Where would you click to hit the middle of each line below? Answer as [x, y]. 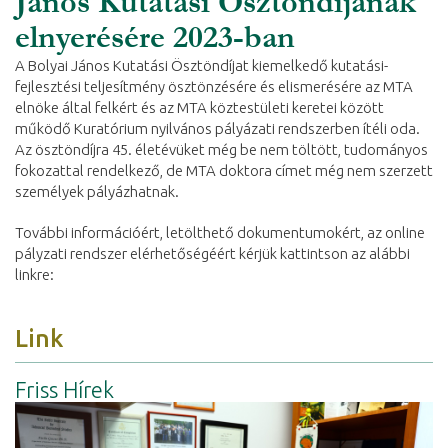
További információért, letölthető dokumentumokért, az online [220, 232]
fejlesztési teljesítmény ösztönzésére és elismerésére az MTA [214, 86]
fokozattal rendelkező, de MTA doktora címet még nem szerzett [224, 170]
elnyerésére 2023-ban [155, 36]
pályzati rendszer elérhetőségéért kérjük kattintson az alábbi [212, 253]
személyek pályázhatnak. [97, 191]
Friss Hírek [64, 389]
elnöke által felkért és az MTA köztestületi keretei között [199, 107]
